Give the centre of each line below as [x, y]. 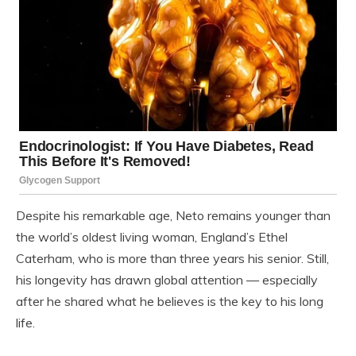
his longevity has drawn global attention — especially [167, 279]
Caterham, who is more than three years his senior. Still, [172, 258]
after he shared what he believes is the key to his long [170, 301]
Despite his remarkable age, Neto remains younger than [173, 215]
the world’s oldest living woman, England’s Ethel [152, 236]
